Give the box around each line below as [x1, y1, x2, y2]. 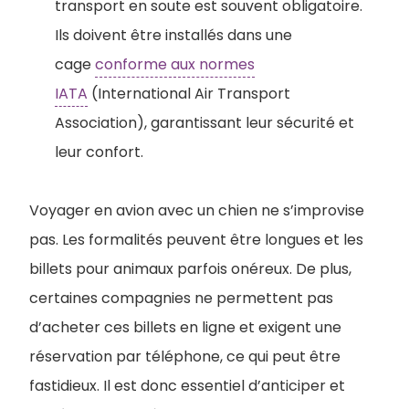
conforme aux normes [95, 53, 255, 75]
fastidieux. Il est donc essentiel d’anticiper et [29, 374, 345, 396]
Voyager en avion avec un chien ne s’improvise [29, 199, 364, 221]
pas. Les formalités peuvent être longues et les [29, 228, 363, 250]
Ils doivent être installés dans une [55, 24, 292, 46]
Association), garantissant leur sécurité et [55, 111, 354, 133]
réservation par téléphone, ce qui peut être [29, 345, 341, 367]
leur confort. [55, 141, 143, 163]
